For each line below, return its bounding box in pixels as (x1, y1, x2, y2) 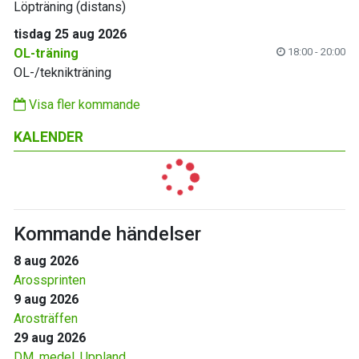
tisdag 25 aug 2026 (14, 26, 127, 42)
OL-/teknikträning (14, 65, 111, 80)
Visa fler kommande (26, 97, 140, 112)
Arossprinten (14, 272, 86, 288)
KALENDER (14, 129, 83, 145)
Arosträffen (14, 311, 78, 326)
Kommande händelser (14, 223, 201, 245)
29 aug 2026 (14, 330, 86, 345)
